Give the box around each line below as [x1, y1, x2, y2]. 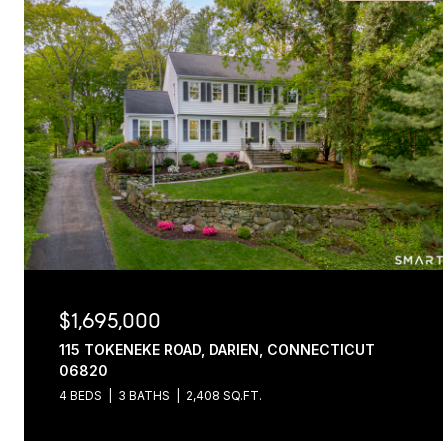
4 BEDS [59, 388, 102, 403]
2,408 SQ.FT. [186, 388, 262, 403]
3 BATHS [118, 388, 170, 403]
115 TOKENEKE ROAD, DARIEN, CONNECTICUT [59, 341, 375, 358]
